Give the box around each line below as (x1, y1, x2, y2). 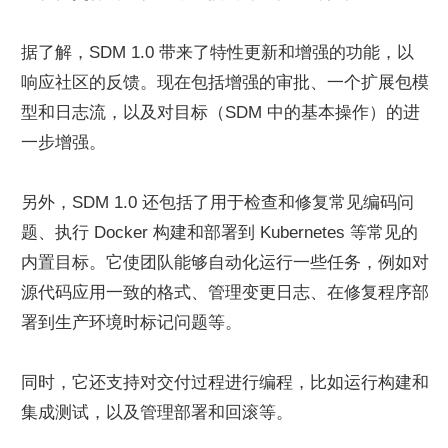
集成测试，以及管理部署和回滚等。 (21, 403, 293, 422)
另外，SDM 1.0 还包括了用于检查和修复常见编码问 (21, 193, 414, 212)
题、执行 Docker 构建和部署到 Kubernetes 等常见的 (21, 223, 418, 242)
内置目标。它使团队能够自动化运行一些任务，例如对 (21, 253, 429, 272)
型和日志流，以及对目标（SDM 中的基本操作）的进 (21, 103, 420, 122)
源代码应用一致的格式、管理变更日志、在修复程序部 (21, 283, 429, 302)
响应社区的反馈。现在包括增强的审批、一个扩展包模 (21, 73, 429, 92)
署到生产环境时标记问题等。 (21, 313, 242, 332)
